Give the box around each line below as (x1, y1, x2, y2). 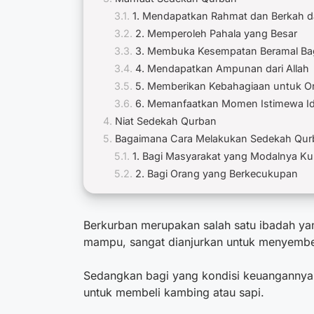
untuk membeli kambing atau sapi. (83, 285, 264, 299)
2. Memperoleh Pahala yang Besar (135, 27, 300, 39)
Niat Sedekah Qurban (115, 115, 217, 127)
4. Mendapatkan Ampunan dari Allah (135, 62, 312, 74)
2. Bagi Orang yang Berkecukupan (135, 168, 298, 179)
